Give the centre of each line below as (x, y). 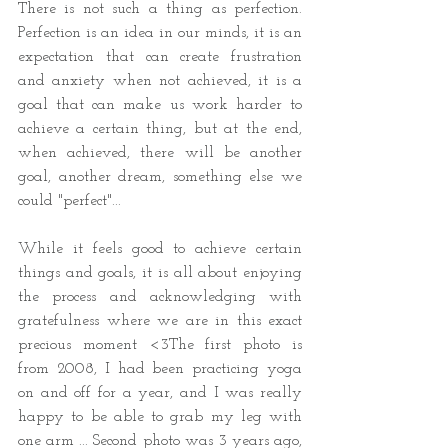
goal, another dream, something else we (160, 177)
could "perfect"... (74, 201)
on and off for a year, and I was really (160, 393)
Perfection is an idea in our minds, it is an (160, 33)
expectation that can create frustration (160, 57)
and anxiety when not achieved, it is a (160, 81)
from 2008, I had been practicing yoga (160, 369)
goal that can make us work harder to (160, 105)
